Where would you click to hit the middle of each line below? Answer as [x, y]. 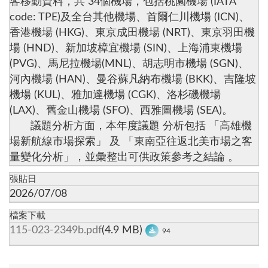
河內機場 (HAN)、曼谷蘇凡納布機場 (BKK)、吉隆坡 [133, 79]
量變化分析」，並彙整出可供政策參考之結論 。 [124, 157]
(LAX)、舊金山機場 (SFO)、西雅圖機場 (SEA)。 [121, 110]
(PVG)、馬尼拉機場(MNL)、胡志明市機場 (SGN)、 [129, 63]
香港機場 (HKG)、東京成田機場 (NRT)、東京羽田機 [132, 32]
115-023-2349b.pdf [56, 230]
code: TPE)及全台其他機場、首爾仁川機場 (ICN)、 [130, 17]
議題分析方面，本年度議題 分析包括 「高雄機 [131, 126]
